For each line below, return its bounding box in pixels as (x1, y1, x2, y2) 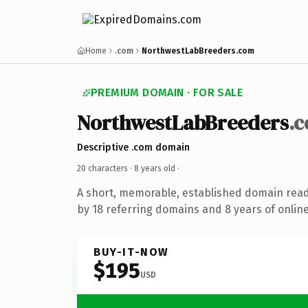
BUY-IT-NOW (93, 245, 169, 258)
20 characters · (77, 163, 134, 173)
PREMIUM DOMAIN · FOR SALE (91, 86, 243, 99)
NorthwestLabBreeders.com (142, 46, 254, 56)
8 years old (134, 163, 175, 173)
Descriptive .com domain (77, 141, 190, 153)
